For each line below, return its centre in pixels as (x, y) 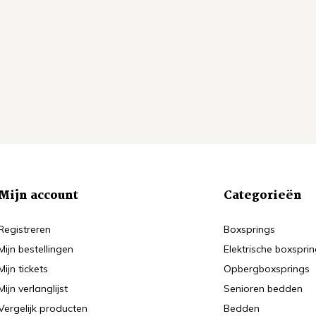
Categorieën (263, 196)
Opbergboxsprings (267, 269)
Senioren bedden (263, 288)
